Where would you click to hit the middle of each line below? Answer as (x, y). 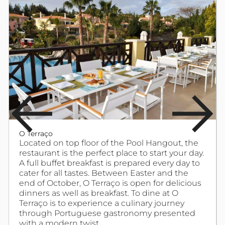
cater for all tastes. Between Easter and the (104, 173)
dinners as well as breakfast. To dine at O (99, 193)
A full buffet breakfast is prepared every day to (109, 163)
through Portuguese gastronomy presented (107, 213)
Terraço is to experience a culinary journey (102, 203)
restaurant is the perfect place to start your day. (111, 153)
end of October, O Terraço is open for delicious (110, 183)
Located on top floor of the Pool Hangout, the (109, 143)
